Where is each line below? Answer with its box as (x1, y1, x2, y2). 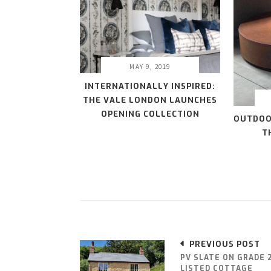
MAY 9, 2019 (129, 62, 171, 71)
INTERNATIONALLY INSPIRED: (85, 81, 215, 92)
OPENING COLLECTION (100, 109, 200, 120)
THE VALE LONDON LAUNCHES (83, 95, 217, 106)
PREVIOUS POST (189, 239, 260, 250)
